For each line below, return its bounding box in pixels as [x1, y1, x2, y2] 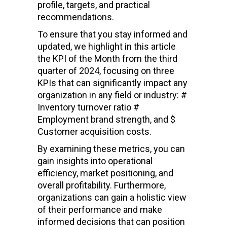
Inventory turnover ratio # [37, 101, 139, 112]
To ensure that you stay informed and [37, 28, 187, 40]
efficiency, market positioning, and [37, 167, 173, 178]
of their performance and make [37, 204, 162, 215]
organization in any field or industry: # [37, 89, 187, 100]
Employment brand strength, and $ [37, 113, 175, 125]
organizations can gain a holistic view [37, 192, 186, 203]
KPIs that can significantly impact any [37, 77, 187, 88]
